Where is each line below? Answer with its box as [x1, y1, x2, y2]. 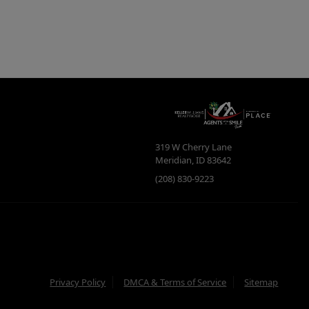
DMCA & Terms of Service [123, 276, 227, 288]
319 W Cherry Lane [155, 141, 232, 154]
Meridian [155, 154, 192, 167]
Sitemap [244, 276, 279, 288]
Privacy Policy [50, 276, 106, 288]
